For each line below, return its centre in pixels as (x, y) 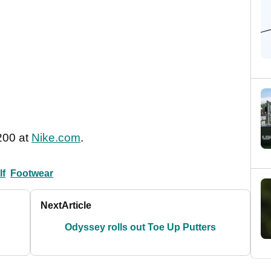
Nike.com (56, 138)
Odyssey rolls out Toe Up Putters (141, 227)
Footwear (32, 174)
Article (77, 206)
